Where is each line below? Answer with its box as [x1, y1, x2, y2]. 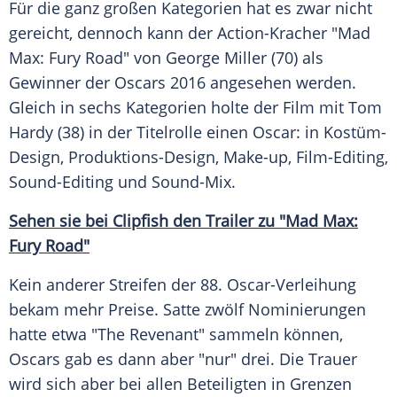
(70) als [267, 47, 323, 69]
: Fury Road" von [40, 47, 166, 69]
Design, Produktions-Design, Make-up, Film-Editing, [9, 146, 388, 168]
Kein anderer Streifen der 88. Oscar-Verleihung [9, 274, 356, 296]
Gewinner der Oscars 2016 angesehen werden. [9, 72, 356, 94]
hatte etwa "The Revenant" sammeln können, [9, 323, 343, 346]
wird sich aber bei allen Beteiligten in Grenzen [9, 373, 352, 395]
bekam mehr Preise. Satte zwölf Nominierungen [9, 299, 366, 321]
